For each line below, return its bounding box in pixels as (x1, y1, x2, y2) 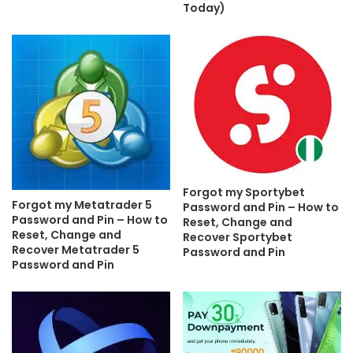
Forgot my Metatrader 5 (12, 196, 152, 213)
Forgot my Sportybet (183, 184, 305, 200)
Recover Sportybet (183, 229, 292, 245)
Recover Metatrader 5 (12, 241, 139, 258)
